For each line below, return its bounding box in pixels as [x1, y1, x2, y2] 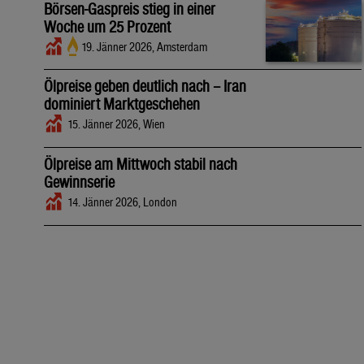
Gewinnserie [44, 173, 115, 192]
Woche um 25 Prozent [44, 18, 171, 37]
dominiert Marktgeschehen [44, 95, 200, 114]
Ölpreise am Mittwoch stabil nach [44, 155, 237, 174]
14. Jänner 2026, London [67, 195, 177, 210]
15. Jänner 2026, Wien [67, 117, 165, 132]
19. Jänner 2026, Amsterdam [81, 40, 208, 54]
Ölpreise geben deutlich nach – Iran [44, 77, 246, 96]
